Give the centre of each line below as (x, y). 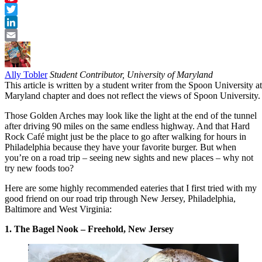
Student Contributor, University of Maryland (131, 74)
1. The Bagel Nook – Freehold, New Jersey (89, 229)
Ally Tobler (26, 74)
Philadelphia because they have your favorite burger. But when (120, 147)
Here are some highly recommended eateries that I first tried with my (131, 188)
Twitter (18, 22)
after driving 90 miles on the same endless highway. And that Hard (127, 126)
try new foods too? (39, 168)
